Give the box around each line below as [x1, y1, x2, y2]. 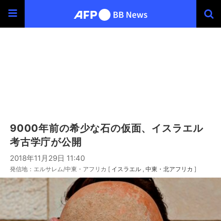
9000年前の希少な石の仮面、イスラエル [10, 122, 203, 134]
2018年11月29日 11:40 [10, 153, 85, 163]
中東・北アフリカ [146, 165, 193, 173]
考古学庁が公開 [10, 136, 82, 148]
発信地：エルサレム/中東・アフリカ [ [10, 165, 111, 173]
